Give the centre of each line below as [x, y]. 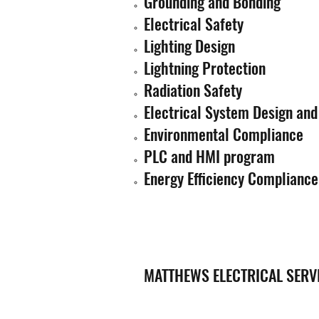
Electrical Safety [194, 23]
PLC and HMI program [209, 156]
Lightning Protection [205, 67]
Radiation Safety [193, 89]
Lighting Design [189, 45]
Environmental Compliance [224, 134]
